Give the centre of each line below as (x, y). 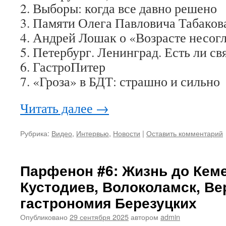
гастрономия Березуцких (108, 203)
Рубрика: (35, 133)
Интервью (93, 133)
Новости (127, 133)
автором (145, 217)
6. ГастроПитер (63, 67)
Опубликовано (44, 217)
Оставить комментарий (185, 133)
